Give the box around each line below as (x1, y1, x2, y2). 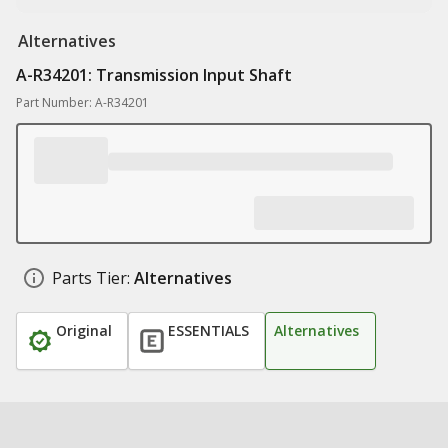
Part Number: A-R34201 (16, 94, 149, 111)
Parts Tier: (52, 267, 130, 289)
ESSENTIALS (168, 321, 249, 340)
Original (56, 321, 112, 340)
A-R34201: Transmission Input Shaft (16, 64, 292, 86)
